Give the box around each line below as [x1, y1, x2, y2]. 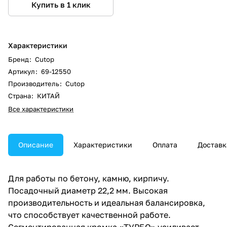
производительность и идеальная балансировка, [8, 197, 205, 208]
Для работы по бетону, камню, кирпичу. [8, 173, 169, 183]
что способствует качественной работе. [8, 209, 171, 220]
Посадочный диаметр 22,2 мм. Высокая [8, 185, 168, 196]
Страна [8, 91, 32, 100]
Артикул [8, 67, 36, 75]
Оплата [153, 140, 177, 149]
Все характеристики [8, 104, 73, 113]
